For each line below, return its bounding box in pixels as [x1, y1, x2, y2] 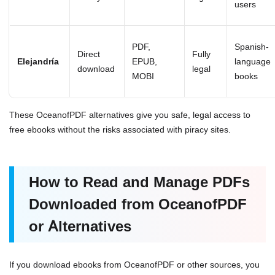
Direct [77, 48, 100, 60]
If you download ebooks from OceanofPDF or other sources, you [9, 259, 260, 270]
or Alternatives [29, 217, 131, 236]
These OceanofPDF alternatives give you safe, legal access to [9, 109, 250, 120]
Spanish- [234, 41, 269, 52]
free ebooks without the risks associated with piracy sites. [9, 124, 231, 135]
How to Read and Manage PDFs [29, 173, 250, 192]
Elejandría [17, 56, 59, 67]
